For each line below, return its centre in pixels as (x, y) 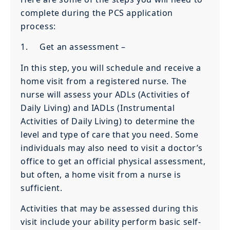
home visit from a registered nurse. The (104, 81)
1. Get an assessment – (73, 47)
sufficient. (42, 188)
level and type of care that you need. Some (110, 134)
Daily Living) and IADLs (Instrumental (98, 108)
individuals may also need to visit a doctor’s (112, 148)
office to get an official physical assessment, (113, 161)
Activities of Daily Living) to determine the (108, 121)
